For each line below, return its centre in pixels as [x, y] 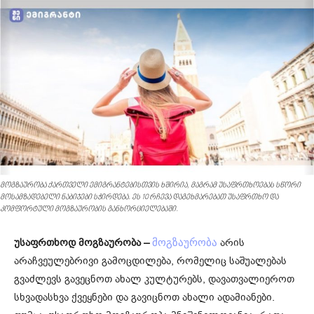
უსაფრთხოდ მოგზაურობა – [82, 242]
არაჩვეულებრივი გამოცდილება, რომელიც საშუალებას [150, 260]
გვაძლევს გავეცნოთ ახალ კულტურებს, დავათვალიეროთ [154, 279]
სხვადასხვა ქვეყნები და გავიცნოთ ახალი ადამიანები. [144, 297]
